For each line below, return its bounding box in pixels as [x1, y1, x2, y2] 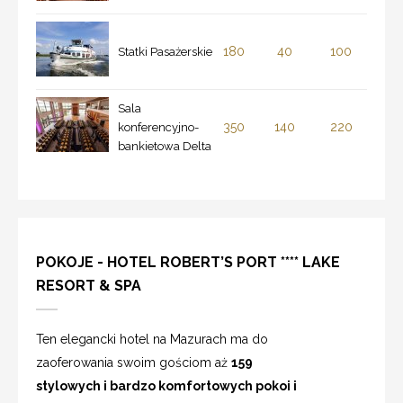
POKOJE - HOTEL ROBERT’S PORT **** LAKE [36, 253, 340, 271]
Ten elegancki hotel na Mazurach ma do [36, 331, 268, 346]
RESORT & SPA [36, 276, 141, 294]
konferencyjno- [118, 120, 199, 134]
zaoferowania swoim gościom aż [36, 354, 231, 370]
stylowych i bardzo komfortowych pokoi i [36, 378, 297, 393]
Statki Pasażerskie [118, 44, 212, 58]
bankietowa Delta [118, 139, 211, 153]
